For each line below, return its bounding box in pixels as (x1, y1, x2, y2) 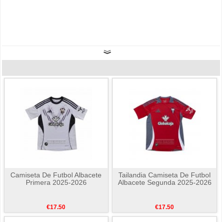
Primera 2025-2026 (25, 178, 87, 186)
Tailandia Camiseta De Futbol (118, 170, 211, 179)
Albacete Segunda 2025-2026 (117, 178, 212, 186)
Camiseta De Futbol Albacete (10, 170, 102, 179)
